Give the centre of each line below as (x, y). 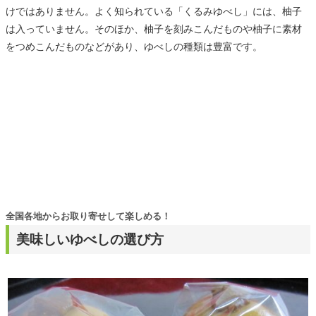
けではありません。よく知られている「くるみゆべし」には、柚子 (154, 11)
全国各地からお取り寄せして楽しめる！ (88, 217)
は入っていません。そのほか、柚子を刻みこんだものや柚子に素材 (154, 29)
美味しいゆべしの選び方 (90, 240)
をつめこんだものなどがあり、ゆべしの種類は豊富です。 (134, 46)
